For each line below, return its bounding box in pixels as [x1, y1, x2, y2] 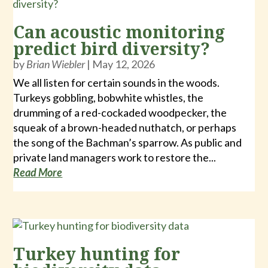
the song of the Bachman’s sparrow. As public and [13, 136, 242, 149]
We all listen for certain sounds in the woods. [13, 76, 220, 89]
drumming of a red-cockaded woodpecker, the [13, 106, 227, 119]
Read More [13, 166, 63, 179]
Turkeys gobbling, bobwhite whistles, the [13, 91, 204, 104]
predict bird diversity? [13, 37, 211, 60]
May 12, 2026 [92, 57, 156, 71]
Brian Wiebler [26, 57, 86, 71]
